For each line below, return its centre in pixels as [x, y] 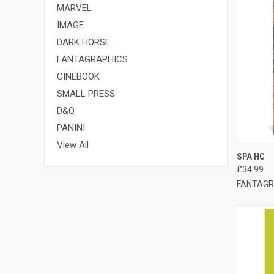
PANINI [71, 128]
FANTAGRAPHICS [92, 59]
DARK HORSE [83, 42]
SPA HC [251, 156]
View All [73, 145]
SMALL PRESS [86, 93]
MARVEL [74, 8]
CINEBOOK [78, 76]
